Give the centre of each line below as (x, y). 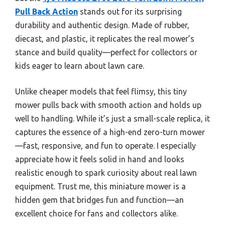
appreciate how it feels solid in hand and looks (100, 159)
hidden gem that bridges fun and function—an (99, 200)
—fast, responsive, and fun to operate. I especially (105, 145)
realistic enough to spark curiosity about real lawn (106, 173)
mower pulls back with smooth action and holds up (108, 105)
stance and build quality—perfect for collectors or (106, 52)
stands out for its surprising (130, 11)
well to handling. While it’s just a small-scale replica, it (113, 118)
